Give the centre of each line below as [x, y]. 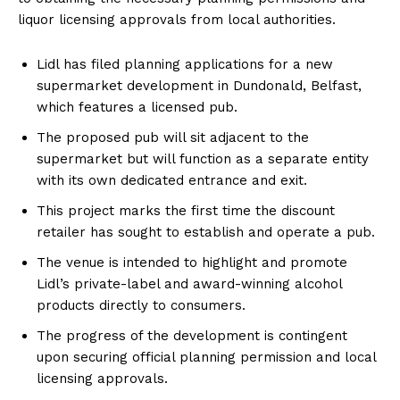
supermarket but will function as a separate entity [203, 158]
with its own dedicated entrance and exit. [172, 180]
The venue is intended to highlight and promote [192, 262]
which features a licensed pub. [137, 107]
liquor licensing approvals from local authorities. [177, 19]
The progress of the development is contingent [192, 335]
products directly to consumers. [141, 305]
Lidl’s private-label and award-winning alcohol [189, 283]
